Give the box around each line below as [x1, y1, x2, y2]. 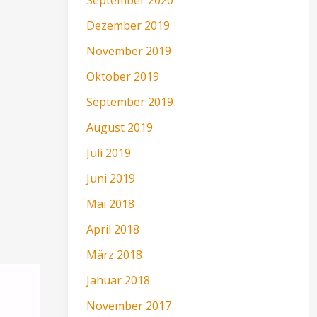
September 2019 [86, 93, 174, 110]
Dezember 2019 [86, 17, 171, 33]
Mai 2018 [86, 195, 135, 212]
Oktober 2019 [86, 68, 160, 84]
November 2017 [86, 297, 172, 313]
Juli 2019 [86, 144, 132, 161]
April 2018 [86, 221, 140, 237]
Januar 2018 [86, 272, 151, 288]
